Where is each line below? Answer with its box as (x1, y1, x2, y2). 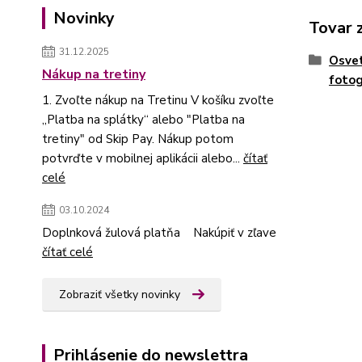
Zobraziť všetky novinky (59, 287, 180, 302)
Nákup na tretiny (42, 65, 145, 83)
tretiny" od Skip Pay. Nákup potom (42, 131, 234, 147)
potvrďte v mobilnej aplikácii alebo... (42, 150, 243, 166)
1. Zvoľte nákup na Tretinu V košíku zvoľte (42, 92, 274, 108)
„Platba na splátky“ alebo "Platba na (42, 112, 245, 128)
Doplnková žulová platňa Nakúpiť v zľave (42, 225, 276, 241)
